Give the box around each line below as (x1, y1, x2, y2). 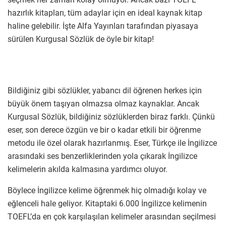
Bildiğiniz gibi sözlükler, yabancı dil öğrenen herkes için (8, 85, 202, 95)
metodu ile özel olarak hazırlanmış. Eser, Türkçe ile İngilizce (8, 138, 217, 148)
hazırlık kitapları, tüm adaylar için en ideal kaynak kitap (8, 8, 202, 18)
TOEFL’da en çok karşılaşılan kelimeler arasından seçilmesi (8, 211, 216, 221)
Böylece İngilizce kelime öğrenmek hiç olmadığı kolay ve (8, 185, 206, 195)
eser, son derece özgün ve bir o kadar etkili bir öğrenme (8, 125, 201, 135)
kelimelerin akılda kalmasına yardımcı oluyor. (8, 164, 167, 174)
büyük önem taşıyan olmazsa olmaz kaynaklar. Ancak (8, 98, 199, 108)
